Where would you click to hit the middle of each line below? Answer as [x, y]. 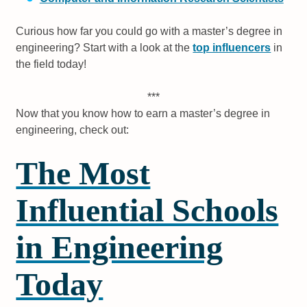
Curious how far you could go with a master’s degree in [149, 32]
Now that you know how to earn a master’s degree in [143, 114]
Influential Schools [147, 210]
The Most [83, 173]
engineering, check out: [73, 130]
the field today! [51, 64]
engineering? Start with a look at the [105, 48]
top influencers [232, 48]
